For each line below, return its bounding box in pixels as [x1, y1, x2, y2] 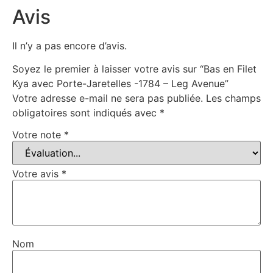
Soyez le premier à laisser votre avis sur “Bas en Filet [12, 63, 257, 76]
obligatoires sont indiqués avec [12, 107, 160, 119]
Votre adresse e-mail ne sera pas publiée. [12, 92, 203, 105]
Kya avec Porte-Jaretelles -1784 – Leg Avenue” [12, 77, 229, 90]
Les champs [206, 92, 261, 105]
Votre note [12, 128, 64, 141]
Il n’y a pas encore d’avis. [12, 39, 127, 52]
